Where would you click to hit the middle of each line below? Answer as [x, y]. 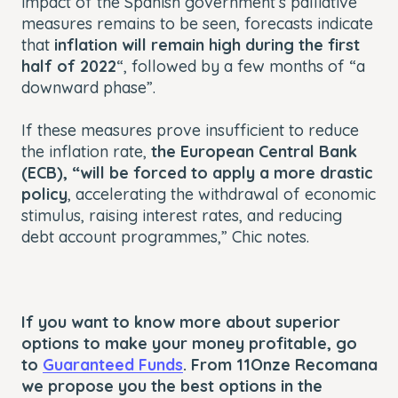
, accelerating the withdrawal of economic [222, 194]
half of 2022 [69, 66]
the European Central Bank [254, 151]
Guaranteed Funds [113, 364]
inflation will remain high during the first [207, 44]
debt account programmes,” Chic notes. [165, 236]
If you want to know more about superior [181, 322]
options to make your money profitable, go [189, 343]
